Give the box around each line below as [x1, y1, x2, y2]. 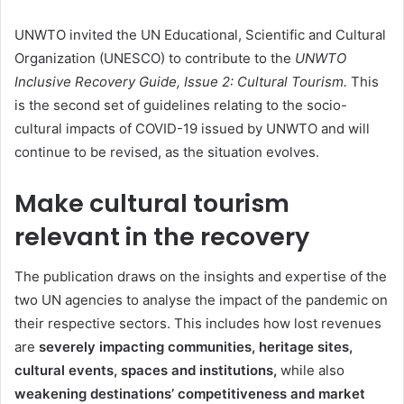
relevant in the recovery [14, 219, 309, 253]
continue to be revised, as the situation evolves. [14, 142, 319, 161]
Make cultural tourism [14, 186, 289, 220]
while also [280, 362, 344, 380]
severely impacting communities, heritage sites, [39, 338, 353, 356]
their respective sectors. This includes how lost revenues [14, 315, 381, 333]
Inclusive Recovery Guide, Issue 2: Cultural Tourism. [14, 72, 351, 90]
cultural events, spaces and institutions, [14, 362, 280, 380]
